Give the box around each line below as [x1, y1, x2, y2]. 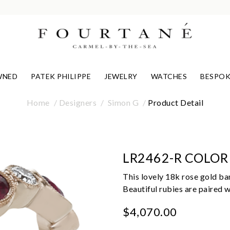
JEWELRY [104, 72, 138, 81]
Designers [59, 97, 97, 107]
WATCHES [150, 72, 187, 81]
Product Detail [148, 97, 204, 107]
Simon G [107, 97, 139, 107]
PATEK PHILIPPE [31, 72, 91, 81]
